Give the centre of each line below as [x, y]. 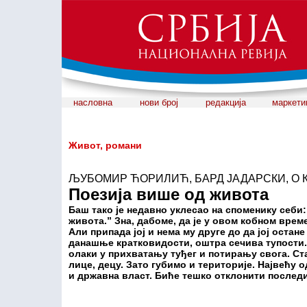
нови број [159, 102]
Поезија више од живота [169, 194]
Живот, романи [105, 145]
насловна [93, 102]
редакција [225, 102]
